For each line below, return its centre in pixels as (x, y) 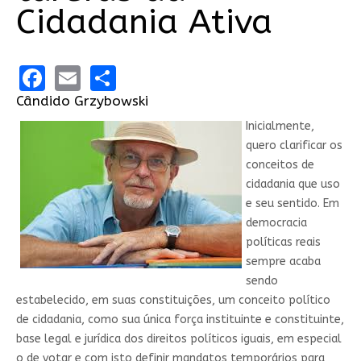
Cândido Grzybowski (82, 100)
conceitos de (280, 164)
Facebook (101, 77)
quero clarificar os (294, 145)
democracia (276, 222)
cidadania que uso (293, 184)
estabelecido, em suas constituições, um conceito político (173, 300)
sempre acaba (283, 261)
